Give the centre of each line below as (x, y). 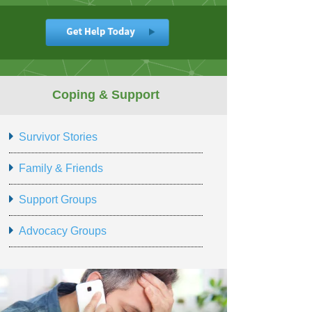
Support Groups (57, 200)
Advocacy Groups (62, 231)
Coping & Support (106, 95)
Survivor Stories (58, 137)
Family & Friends (61, 169)
